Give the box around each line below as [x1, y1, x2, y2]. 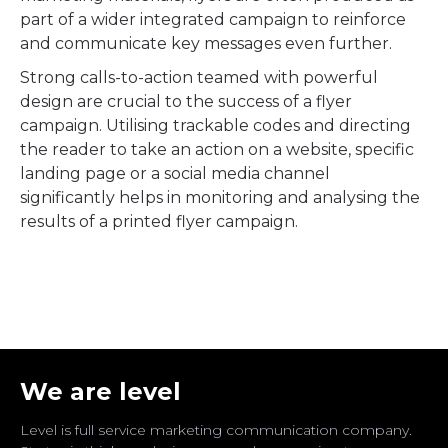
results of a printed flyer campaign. [20, 212, 298, 231]
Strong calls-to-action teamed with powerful [20, 68, 378, 87]
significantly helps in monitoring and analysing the [20, 188, 420, 207]
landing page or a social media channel [20, 164, 330, 183]
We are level [20, 377, 181, 406]
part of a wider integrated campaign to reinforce [20, 10, 406, 29]
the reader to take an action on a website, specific [20, 140, 414, 159]
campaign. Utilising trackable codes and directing [20, 116, 411, 135]
